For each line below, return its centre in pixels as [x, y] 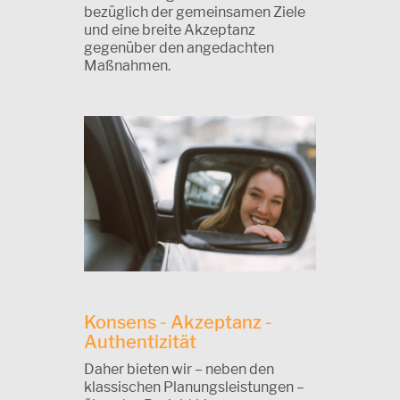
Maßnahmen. [127, 66]
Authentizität [140, 342]
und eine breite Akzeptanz [170, 30]
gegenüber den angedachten [179, 48]
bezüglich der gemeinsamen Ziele [195, 12]
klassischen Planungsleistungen [190, 387]
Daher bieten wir [139, 369]
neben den [238, 369]
